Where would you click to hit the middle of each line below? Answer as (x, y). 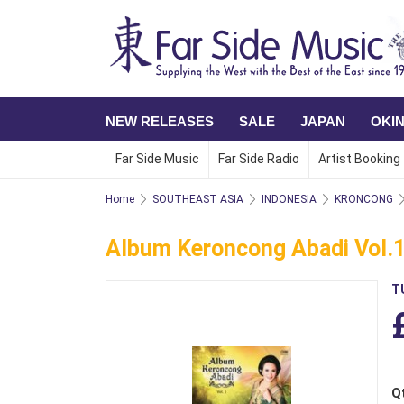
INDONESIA (289, 199)
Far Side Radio (259, 159)
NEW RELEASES (160, 121)
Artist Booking (359, 159)
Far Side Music (157, 159)
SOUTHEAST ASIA (198, 199)
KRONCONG (364, 199)
